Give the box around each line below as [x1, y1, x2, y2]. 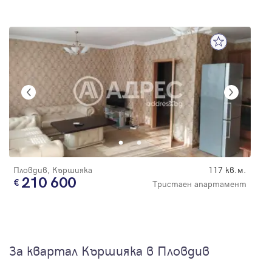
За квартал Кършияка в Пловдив [9, 241, 209, 260]
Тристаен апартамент [152, 178, 246, 190]
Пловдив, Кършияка [13, 164, 92, 176]
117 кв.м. [208, 164, 246, 176]
